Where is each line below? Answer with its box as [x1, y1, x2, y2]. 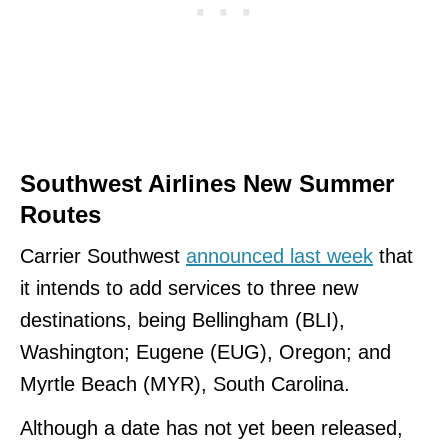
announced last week [186, 244, 373, 267]
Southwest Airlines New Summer [20, 169, 394, 197]
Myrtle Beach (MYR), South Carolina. [20, 372, 350, 395]
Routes [20, 200, 101, 228]
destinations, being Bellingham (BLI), [20, 308, 345, 331]
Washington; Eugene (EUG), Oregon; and [20, 340, 391, 363]
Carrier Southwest [20, 244, 186, 267]
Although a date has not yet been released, [20, 416, 403, 439]
